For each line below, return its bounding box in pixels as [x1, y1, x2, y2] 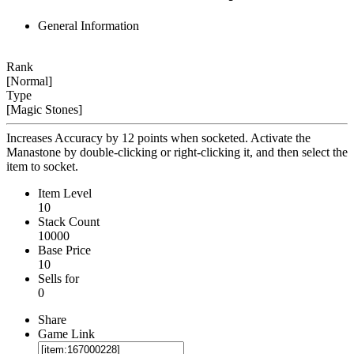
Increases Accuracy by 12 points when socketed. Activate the [6, 130, 311, 145]
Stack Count [38, 214, 100, 228]
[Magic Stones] [6, 102, 82, 116]
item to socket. [6, 159, 78, 173]
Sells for [38, 271, 79, 285]
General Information [38, 18, 139, 32]
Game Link [38, 326, 95, 341]
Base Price [38, 243, 91, 257]
